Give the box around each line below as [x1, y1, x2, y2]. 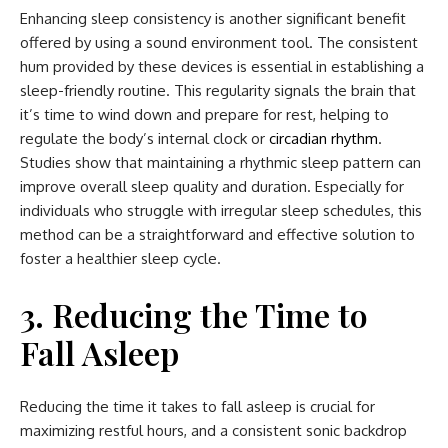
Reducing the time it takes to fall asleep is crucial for [20, 397, 375, 417]
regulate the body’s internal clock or [20, 129, 269, 149]
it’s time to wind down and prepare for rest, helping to [20, 105, 389, 125]
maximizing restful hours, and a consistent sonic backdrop [20, 421, 407, 441]
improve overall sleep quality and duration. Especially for [20, 177, 404, 197]
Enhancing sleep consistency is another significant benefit [20, 9, 406, 29]
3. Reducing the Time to [20, 293, 368, 337]
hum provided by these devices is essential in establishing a [20, 57, 424, 77]
